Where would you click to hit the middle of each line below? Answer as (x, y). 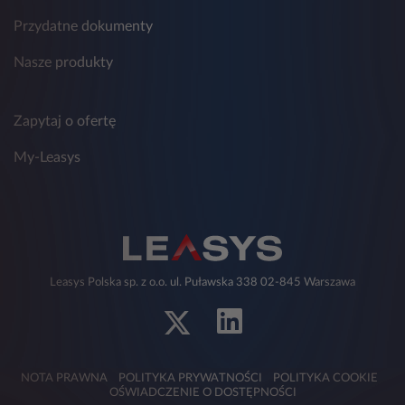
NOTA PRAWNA (64, 379)
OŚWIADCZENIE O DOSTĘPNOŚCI (202, 393)
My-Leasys (47, 158)
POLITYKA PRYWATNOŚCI (190, 379)
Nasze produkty (63, 63)
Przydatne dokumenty (83, 27)
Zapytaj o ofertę (65, 122)
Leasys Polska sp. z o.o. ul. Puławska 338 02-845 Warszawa (202, 283)
